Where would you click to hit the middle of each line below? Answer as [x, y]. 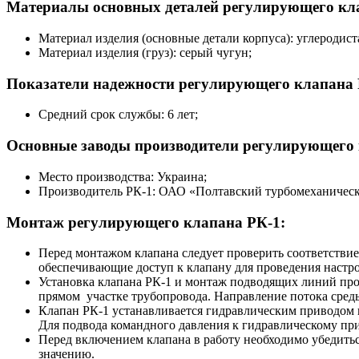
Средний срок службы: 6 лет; [118, 115]
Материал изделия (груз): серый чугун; [145, 52]
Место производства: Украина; [123, 176]
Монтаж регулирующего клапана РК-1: [146, 222]
